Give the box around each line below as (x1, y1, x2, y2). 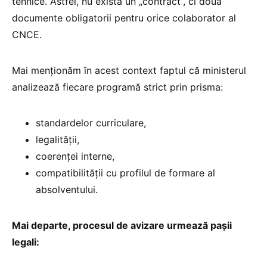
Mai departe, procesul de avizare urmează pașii (12, 219, 232, 231)
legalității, (36, 133, 79, 145)
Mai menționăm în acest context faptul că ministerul (12, 64, 246, 76)
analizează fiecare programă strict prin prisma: (12, 80, 223, 93)
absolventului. (36, 183, 98, 195)
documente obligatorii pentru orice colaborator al (12, 11, 236, 24)
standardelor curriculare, (36, 116, 146, 129)
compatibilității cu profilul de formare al (36, 166, 215, 179)
